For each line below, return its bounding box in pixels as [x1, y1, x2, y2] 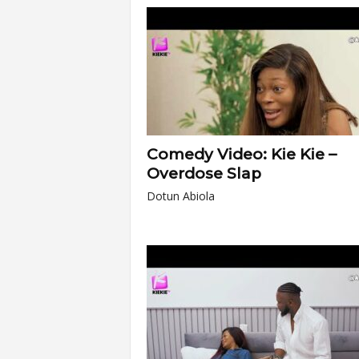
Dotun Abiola [146, 188, 215, 204]
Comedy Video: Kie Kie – [146, 145, 337, 163]
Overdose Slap [146, 164, 261, 183]
